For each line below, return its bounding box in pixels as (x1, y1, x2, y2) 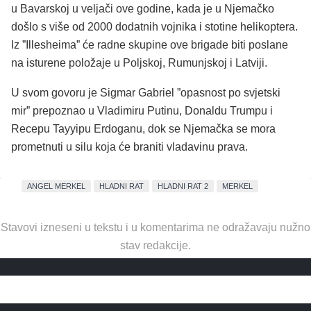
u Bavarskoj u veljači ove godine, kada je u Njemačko (11, 2, 274, 15)
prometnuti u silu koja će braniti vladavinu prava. (11, 141, 248, 153)
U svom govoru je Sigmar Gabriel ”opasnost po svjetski (11, 87, 280, 99)
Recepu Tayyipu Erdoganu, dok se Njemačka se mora (11, 123, 276, 135)
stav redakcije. (120, 239, 191, 252)
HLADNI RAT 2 (158, 181, 209, 190)
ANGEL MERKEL (26, 181, 85, 190)
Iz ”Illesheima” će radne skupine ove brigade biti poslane (11, 38, 288, 51)
